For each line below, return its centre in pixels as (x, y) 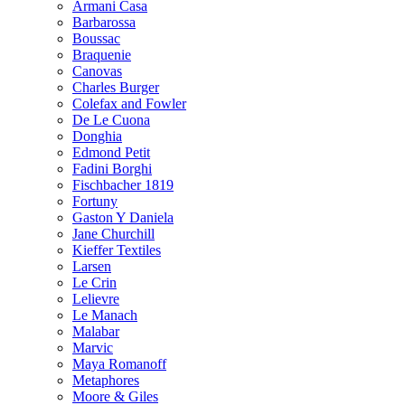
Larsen (92, 266)
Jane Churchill (113, 234)
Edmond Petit (111, 152)
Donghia (97, 136)
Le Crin (94, 283)
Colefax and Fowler (129, 104)
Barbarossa (104, 22)
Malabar (96, 331)
